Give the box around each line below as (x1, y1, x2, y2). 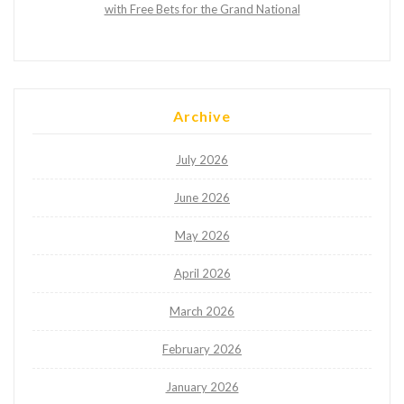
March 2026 (170, 304, 234, 319)
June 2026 (174, 190, 230, 206)
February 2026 (162, 342, 242, 357)
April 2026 (173, 266, 231, 281)
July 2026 (176, 152, 228, 168)
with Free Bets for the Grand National (104, 2, 300, 17)
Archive (173, 107, 231, 125)
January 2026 (165, 380, 239, 395)
